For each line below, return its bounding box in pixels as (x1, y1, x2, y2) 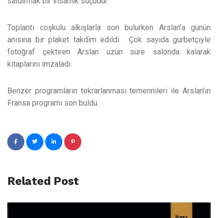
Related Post (7, 175, 79, 188)
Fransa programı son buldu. (7, 98, 99, 108)
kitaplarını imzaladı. (7, 59, 72, 69)
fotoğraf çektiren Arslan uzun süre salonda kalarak (7, 47, 211, 56)
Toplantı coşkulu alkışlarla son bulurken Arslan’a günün (7, 23, 211, 32)
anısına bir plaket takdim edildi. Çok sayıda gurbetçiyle (7, 35, 211, 44)
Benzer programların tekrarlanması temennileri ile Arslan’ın (7, 86, 211, 95)
